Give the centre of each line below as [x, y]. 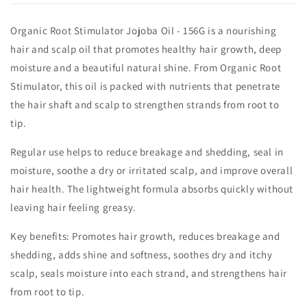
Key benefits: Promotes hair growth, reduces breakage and [145, 236]
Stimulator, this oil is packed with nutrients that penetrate [146, 86]
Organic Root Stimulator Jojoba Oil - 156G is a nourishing [144, 31]
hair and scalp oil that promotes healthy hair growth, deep [146, 49]
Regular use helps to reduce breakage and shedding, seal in [147, 152]
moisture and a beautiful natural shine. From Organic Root [146, 68]
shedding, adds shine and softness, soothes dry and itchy [142, 255]
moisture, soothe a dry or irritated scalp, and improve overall [152, 171]
